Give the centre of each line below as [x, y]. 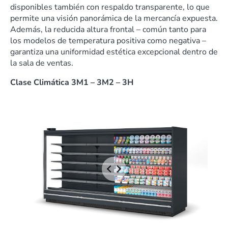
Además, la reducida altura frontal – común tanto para [108, 29]
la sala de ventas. [42, 63]
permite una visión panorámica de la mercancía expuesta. [114, 18]
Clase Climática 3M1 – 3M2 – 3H [72, 82]
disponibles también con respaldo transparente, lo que [110, 7]
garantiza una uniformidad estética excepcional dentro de [114, 52]
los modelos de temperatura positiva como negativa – [108, 40]
